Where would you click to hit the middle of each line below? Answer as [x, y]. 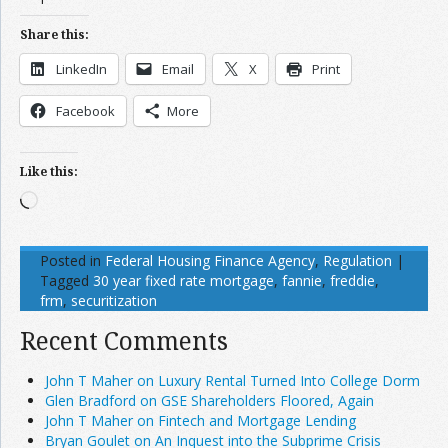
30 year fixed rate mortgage [183, 280]
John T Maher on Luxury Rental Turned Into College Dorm [232, 380]
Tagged [64, 280]
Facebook [85, 111]
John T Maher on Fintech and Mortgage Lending [200, 420]
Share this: [54, 34]
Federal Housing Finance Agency [210, 260]
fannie [302, 280]
